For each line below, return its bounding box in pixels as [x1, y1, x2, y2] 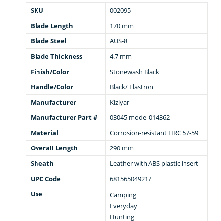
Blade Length [31, 21, 73, 31]
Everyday [110, 201, 137, 211]
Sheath [31, 159, 54, 168]
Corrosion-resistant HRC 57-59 [110, 128, 198, 138]
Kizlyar [110, 98, 129, 107]
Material [31, 128, 58, 138]
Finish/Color [31, 67, 69, 76]
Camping [110, 190, 136, 200]
